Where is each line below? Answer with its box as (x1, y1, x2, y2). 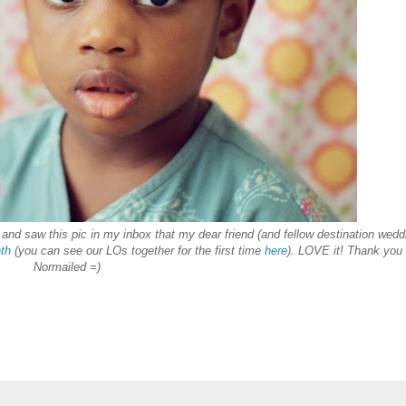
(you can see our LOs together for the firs (11, 244, 231, 258)
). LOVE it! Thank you (287, 244, 402, 258)
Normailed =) (34, 260, 101, 275)
